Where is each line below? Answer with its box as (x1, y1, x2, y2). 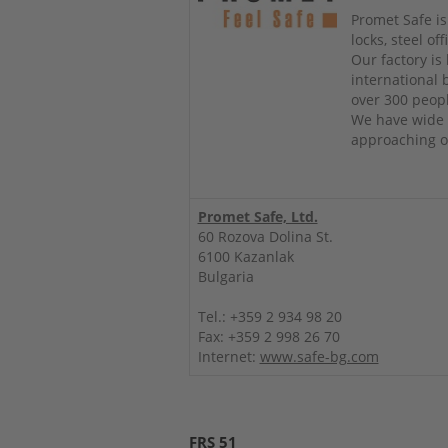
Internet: (197, 347, 260, 367)
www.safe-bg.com (259, 347, 379, 367)
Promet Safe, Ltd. (197, 207, 318, 227)
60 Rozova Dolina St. (197, 227, 333, 247)
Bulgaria (197, 267, 254, 287)
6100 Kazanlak (197, 247, 294, 267)
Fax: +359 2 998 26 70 (197, 327, 340, 347)
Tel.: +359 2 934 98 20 (197, 307, 342, 327)
